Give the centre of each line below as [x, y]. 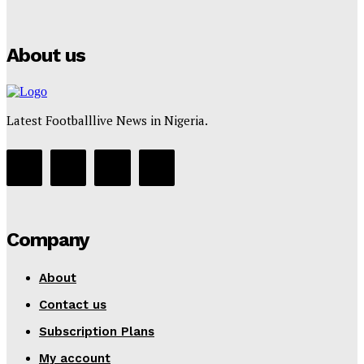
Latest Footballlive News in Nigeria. [107, 121]
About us [46, 56]
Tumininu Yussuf [69, 21]
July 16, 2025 [148, 21]
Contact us [73, 304]
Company [48, 239]
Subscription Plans [97, 331]
